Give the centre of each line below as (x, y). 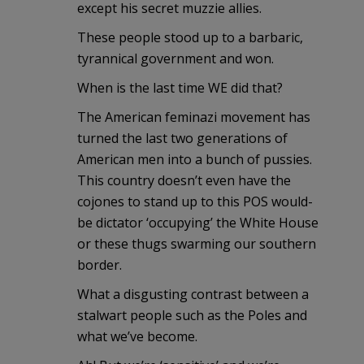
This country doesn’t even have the (184, 181)
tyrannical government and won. (175, 59)
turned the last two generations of (182, 139)
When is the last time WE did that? (180, 88)
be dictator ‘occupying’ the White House (198, 223)
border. (100, 265)
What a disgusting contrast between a (193, 295)
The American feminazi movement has (194, 117)
